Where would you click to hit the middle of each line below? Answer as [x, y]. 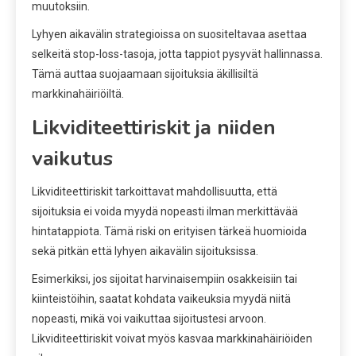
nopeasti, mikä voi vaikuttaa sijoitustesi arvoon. [149, 318]
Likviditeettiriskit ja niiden [154, 127]
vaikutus [72, 158]
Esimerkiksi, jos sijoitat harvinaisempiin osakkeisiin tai [164, 279]
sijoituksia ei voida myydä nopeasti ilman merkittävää [165, 211]
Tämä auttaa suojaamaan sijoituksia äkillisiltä [145, 74]
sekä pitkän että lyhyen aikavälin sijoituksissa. [145, 251]
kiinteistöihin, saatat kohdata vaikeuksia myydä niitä [161, 298]
